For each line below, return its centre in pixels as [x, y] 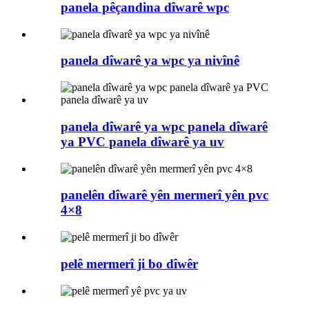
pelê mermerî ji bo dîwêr [129, 263]
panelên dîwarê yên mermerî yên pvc [165, 195]
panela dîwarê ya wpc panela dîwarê [164, 126]
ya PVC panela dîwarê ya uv [142, 141]
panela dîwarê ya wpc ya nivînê [150, 61]
